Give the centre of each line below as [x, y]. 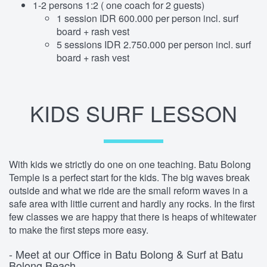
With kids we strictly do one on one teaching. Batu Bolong [130, 164]
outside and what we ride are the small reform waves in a [128, 190]
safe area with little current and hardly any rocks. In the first [132, 204]
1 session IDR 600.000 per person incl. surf [148, 18]
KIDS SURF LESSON [133, 113]
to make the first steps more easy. [79, 230]
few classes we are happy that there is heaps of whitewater [133, 217]
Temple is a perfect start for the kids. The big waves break [129, 177]
